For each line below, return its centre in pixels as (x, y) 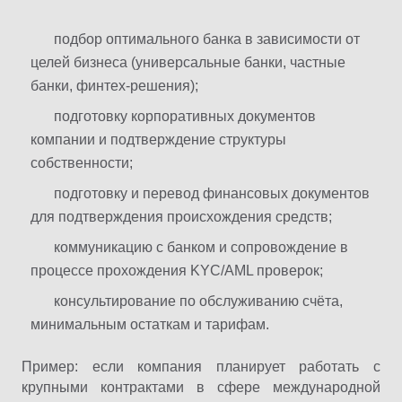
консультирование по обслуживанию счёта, (198, 301)
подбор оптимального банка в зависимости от (207, 39)
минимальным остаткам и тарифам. (150, 324)
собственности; (82, 162)
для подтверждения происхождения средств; (181, 216)
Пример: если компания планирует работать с (201, 366)
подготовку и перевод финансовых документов (212, 193)
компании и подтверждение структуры (158, 139)
